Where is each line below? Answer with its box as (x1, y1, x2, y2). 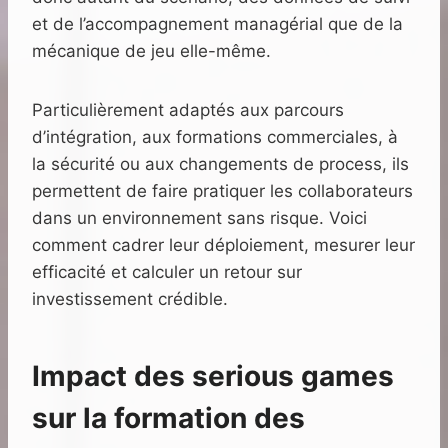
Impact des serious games (32, 359, 394, 394)
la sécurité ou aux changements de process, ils (32, 154, 409, 175)
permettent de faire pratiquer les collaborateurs (32, 181, 413, 202)
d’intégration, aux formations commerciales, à (32, 127, 398, 148)
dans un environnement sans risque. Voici (32, 208, 367, 229)
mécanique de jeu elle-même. (32, 41, 271, 62)
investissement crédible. (32, 289, 228, 310)
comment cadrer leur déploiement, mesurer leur (32, 235, 415, 256)
